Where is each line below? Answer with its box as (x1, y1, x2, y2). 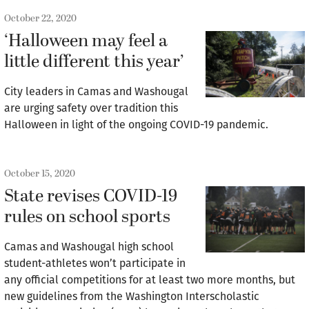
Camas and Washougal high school (4, 240, 174, 253)
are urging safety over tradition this (4, 101, 178, 114)
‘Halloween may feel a (4, 28, 168, 54)
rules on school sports (4, 204, 170, 230)
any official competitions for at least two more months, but (4, 273, 295, 286)
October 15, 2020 (4, 166, 75, 181)
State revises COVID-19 (4, 183, 177, 210)
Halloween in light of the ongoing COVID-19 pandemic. (4, 118, 268, 131)
